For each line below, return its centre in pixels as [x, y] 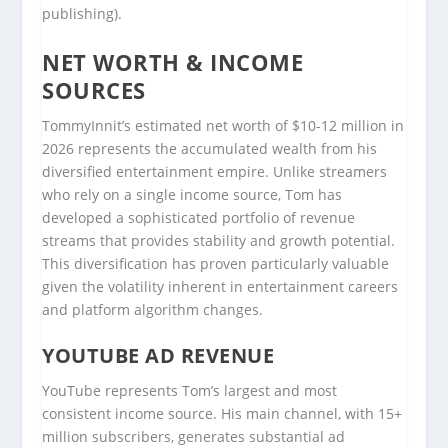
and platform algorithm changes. [153, 309]
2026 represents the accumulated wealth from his [210, 148]
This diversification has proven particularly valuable [216, 263]
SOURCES [94, 89]
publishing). [82, 14]
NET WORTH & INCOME [173, 61]
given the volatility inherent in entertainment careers [220, 286]
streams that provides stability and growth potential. [219, 240]
